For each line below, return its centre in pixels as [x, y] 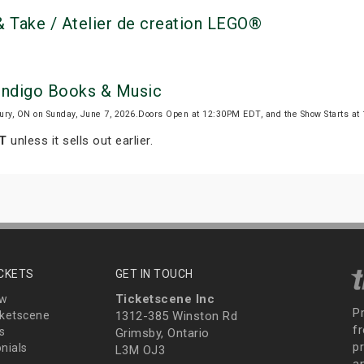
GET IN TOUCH [154, 274]
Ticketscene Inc [165, 299]
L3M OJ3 [140, 351]
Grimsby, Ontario [162, 334]
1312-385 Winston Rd [176, 316]
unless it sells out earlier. [80, 141]
